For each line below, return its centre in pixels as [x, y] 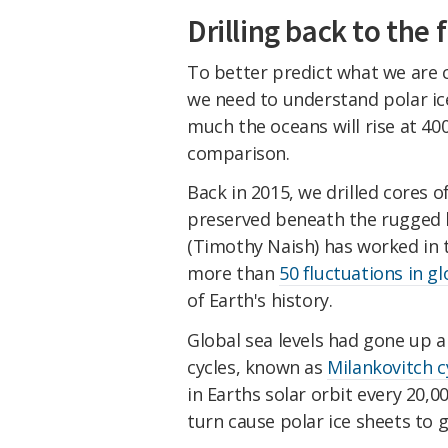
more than [233, 273]
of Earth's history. [260, 300]
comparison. [238, 152]
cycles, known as [257, 367]
